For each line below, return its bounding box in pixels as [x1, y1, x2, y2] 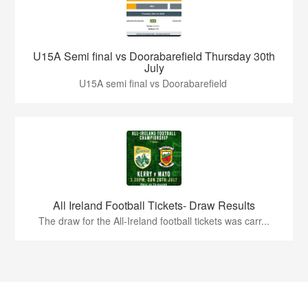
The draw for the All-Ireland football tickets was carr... [38, 214, 269, 228]
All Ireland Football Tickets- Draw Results [53, 197, 255, 214]
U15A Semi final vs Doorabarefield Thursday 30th [33, 48, 275, 65]
